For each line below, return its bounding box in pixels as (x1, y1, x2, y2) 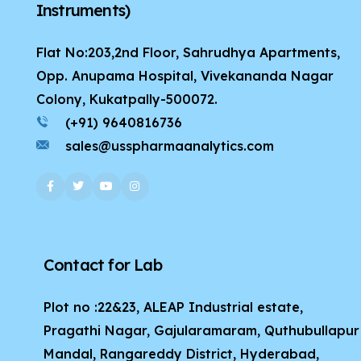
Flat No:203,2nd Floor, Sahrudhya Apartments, (35, 44, 340, 60)
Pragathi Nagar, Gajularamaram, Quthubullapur (43, 322, 359, 338)
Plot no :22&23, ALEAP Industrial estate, (43, 298, 303, 315)
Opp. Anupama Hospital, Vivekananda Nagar (35, 67, 334, 84)
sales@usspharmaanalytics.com (64, 137, 274, 154)
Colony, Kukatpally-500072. (35, 90, 218, 107)
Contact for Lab (43, 254, 162, 275)
